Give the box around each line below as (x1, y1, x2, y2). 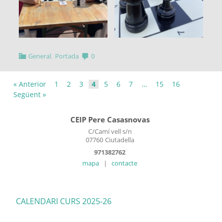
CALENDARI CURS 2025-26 (16, 196, 111, 207)
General (28, 51, 51, 60)
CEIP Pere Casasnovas (70, 114, 150, 124)
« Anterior (13, 79, 46, 89)
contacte (111, 159, 138, 168)
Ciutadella (105, 135, 134, 145)
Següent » (13, 90, 46, 100)
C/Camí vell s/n (88, 127, 132, 136)
